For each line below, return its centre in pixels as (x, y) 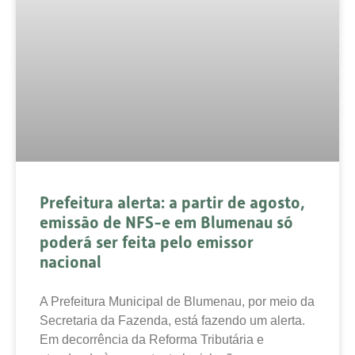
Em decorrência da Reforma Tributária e (152, 339)
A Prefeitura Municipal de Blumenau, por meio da (177, 301)
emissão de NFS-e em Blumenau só (166, 222)
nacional (71, 262)
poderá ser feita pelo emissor (147, 242)
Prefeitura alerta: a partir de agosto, (172, 202)
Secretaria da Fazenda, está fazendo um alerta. (172, 320)
